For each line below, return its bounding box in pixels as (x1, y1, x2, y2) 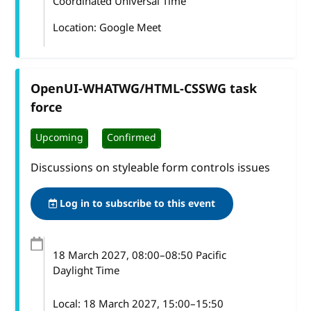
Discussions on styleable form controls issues (31, 159, 271, 176)
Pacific (192, 247, 226, 263)
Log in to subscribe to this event (57, 196, 216, 211)
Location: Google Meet (52, 19, 161, 35)
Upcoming (35, 131, 84, 146)
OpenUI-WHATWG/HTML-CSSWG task (31, 79, 258, 98)
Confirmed (107, 131, 157, 146)
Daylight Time (52, 262, 119, 278)
